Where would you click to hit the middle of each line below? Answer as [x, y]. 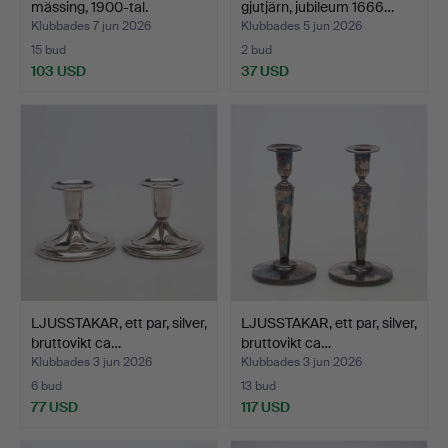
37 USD [265, 70]
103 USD [58, 70]
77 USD [54, 406]
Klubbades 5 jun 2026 [301, 25]
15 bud [48, 49]
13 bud [258, 385]
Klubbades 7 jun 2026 [91, 25]
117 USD [265, 406]
